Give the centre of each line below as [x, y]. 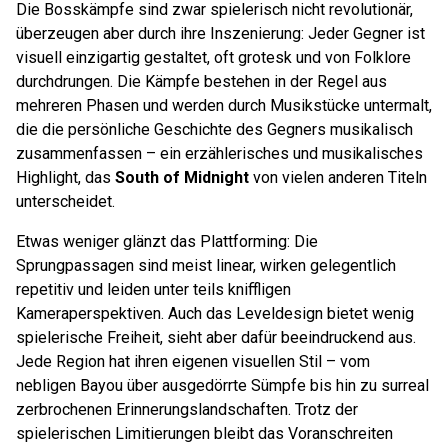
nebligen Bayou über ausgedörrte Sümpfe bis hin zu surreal [222, 385]
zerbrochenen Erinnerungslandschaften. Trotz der [187, 409]
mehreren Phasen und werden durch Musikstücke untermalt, [224, 105]
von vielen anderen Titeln [338, 177]
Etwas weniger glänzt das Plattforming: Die [167, 241]
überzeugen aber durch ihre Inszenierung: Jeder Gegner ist [220, 33]
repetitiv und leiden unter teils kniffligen [153, 289]
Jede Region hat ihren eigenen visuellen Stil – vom [193, 361]
